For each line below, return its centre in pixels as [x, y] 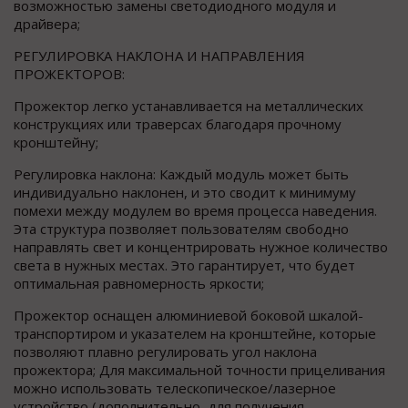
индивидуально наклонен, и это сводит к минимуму [185, 193]
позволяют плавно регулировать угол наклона [165, 352]
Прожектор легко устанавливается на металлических [189, 106]
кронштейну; [56, 143]
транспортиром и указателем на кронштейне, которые [195, 334]
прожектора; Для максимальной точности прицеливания [199, 370]
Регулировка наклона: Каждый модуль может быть [181, 174]
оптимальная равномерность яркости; [139, 284]
